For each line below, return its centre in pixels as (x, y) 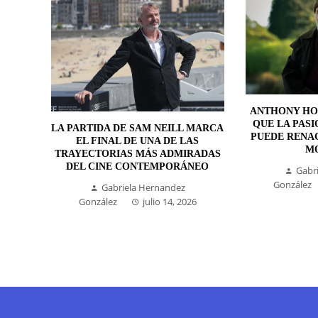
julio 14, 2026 (169, 201)
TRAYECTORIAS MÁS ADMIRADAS (137, 153)
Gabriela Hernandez (143, 187)
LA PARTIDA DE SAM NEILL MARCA (138, 128)
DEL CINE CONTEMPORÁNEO (138, 166)
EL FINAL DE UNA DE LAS (138, 141)
